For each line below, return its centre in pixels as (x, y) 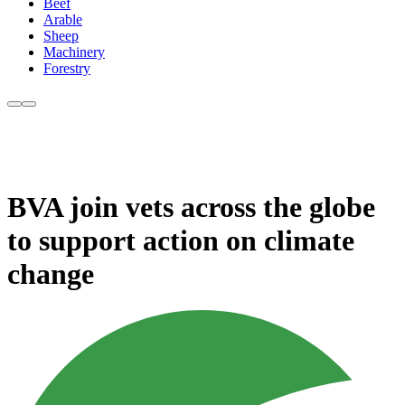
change (51, 273)
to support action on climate (181, 240)
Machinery (74, 52)
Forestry (67, 69)
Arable (63, 20)
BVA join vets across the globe (191, 207)
